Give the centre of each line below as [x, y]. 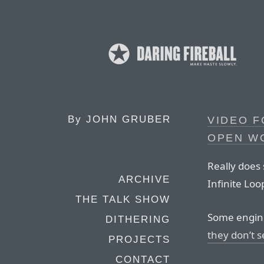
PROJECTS [139, 240]
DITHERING [138, 220]
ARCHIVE [144, 179]
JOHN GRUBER [128, 119]
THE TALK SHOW [123, 199]
